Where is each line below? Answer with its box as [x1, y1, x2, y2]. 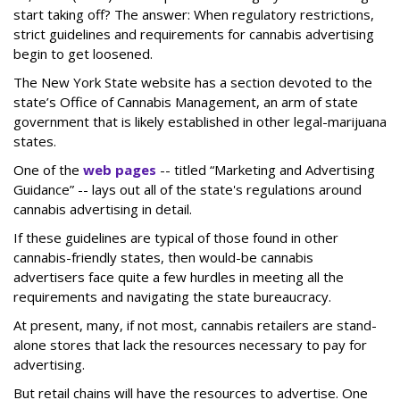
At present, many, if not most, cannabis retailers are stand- [13, 315, 377, 334]
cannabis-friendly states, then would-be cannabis [13, 247, 313, 266]
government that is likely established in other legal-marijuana [13, 112, 387, 130]
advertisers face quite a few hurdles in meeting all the [13, 267, 344, 286]
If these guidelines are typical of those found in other [13, 228, 338, 246]
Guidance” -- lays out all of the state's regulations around [13, 179, 362, 198]
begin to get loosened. [13, 44, 153, 62]
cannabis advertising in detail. [13, 199, 192, 218]
